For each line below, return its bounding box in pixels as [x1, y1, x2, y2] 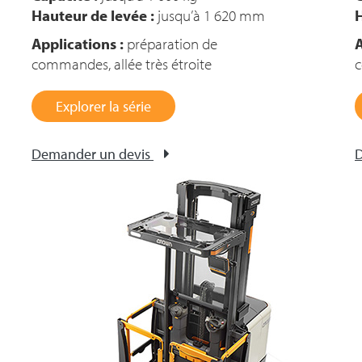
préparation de [124, 34, 217, 53]
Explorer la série [56, 97, 151, 116]
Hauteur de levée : [32, 6, 154, 25]
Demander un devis [32, 145, 150, 163]
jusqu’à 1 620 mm [154, 6, 265, 25]
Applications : [32, 34, 124, 53]
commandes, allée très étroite [32, 54, 212, 74]
